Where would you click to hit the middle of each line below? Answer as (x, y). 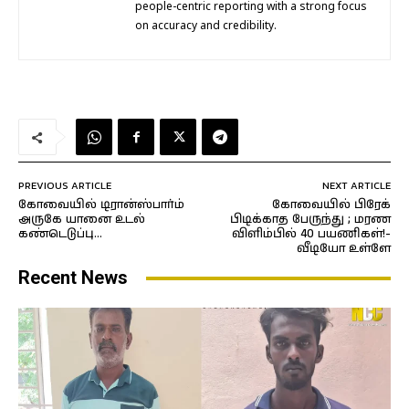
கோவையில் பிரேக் (331, 205)
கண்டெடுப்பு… (60, 235)
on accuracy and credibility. (206, 27)
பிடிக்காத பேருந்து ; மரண (310, 220)
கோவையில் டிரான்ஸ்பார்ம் (101, 205)
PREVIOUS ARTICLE (65, 186)
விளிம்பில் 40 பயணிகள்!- (311, 235)
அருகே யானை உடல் (82, 220)
